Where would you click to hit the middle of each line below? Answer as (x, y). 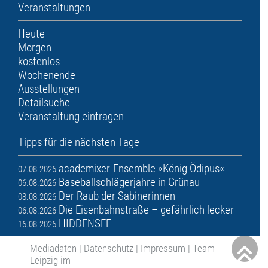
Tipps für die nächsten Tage (79, 142)
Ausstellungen (49, 89)
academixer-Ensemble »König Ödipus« (141, 169)
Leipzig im (50, 261)
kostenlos (39, 62)
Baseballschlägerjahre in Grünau (129, 182)
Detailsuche (44, 103)
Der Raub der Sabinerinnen (117, 196)
